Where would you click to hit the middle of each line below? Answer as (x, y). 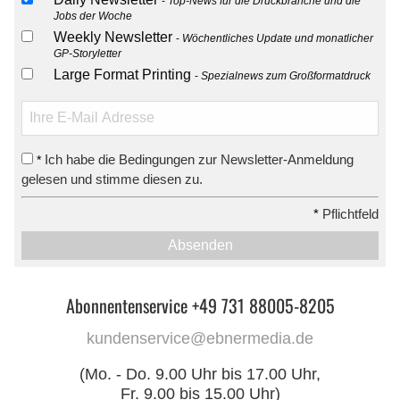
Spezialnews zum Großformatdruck (286, 75)
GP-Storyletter (87, 53)
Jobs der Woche (93, 16)
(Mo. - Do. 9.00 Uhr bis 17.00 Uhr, (200, 375)
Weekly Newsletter (115, 37)
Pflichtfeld (349, 214)
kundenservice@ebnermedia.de (200, 339)
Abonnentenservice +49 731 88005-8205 (200, 306)
